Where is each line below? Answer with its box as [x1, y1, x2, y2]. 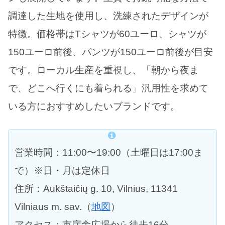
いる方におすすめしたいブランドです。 [8, 101, 180, 112]
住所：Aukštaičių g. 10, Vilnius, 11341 [15, 183, 178, 194]
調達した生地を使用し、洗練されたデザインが [8, 11, 208, 22]
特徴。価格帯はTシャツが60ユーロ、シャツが [8, 29, 206, 40]
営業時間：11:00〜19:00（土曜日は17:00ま [15, 147, 203, 158]
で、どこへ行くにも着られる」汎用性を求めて [8, 83, 208, 94]
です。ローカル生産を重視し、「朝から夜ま [8, 65, 199, 76]
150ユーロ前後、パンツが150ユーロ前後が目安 [8, 47, 213, 58]
